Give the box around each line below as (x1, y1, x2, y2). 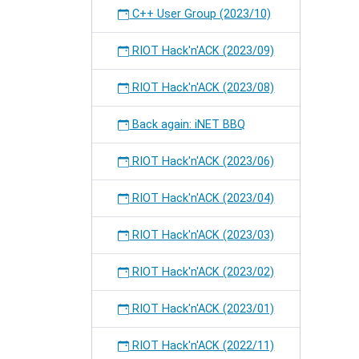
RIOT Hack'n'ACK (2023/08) (129, 81, 275, 95)
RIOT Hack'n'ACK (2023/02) (129, 265, 275, 279)
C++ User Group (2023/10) (129, 7, 272, 21)
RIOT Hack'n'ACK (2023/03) (129, 228, 275, 242)
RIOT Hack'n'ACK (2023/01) (129, 302, 275, 316)
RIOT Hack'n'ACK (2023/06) (129, 155, 275, 168)
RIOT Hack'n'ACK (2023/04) (129, 192, 275, 205)
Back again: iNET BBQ (129, 118, 246, 131)
